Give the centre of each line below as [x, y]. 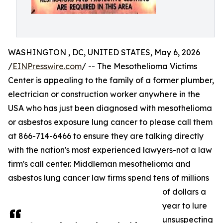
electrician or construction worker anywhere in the [104, 94]
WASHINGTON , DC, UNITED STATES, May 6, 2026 [104, 52]
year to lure [185, 206]
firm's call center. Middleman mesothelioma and [99, 164]
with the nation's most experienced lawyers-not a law [110, 150]
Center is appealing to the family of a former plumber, [111, 80]
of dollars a [184, 192]
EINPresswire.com [47, 66]
